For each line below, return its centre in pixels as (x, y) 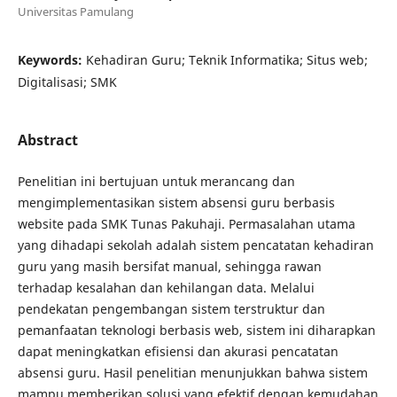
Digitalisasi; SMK (67, 82)
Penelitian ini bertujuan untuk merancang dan (156, 181)
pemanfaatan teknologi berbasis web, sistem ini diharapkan (196, 330)
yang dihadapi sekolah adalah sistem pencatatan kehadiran (195, 245)
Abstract (47, 140)
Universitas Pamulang (75, 11)
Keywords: (51, 59)
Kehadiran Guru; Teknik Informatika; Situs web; (226, 59)
